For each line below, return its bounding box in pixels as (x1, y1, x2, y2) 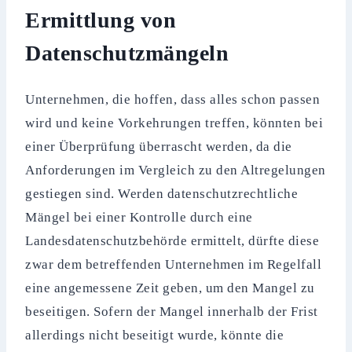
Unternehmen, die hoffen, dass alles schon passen (25, 91, 321, 107)
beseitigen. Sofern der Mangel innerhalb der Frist (25, 303, 318, 319)
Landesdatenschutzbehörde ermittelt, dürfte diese (25, 233, 320, 248)
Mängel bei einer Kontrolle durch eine (25, 209, 253, 225)
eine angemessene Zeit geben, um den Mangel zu (25, 280, 315, 295)
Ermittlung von (25, 7, 177, 32)
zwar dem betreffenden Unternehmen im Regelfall (25, 256, 322, 272)
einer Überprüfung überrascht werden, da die (25, 138, 292, 154)
